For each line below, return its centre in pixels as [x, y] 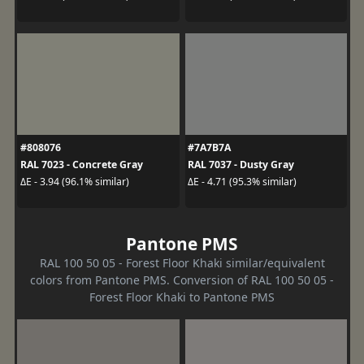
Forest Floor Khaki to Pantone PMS [182, 297]
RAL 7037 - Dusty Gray [241, 164]
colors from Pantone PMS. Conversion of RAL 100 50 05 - [182, 279]
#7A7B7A [209, 147]
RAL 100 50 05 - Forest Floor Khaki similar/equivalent [182, 262]
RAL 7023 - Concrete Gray [81, 164]
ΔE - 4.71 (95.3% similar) [242, 182]
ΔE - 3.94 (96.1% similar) [74, 182]
